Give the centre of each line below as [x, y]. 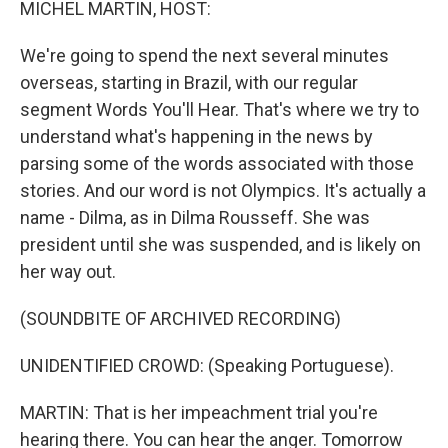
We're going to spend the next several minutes [204, 55]
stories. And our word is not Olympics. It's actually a [223, 190]
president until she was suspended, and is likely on [220, 244]
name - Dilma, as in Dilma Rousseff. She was [195, 217]
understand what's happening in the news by [196, 136]
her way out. [68, 271]
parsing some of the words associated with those [217, 163]
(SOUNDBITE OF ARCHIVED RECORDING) [180, 318]
